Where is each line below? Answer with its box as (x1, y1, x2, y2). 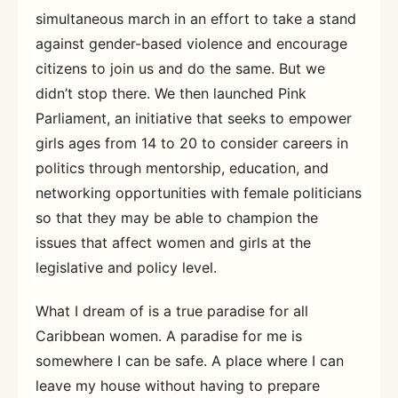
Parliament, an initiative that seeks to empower (36, 108, 352, 127)
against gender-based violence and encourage (36, 34, 347, 52)
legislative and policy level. (36, 258, 217, 276)
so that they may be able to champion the (36, 208, 318, 227)
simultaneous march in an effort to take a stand (36, 9, 356, 28)
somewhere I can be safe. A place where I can (36, 352, 344, 370)
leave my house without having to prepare (36, 377, 320, 395)
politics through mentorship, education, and (36, 158, 329, 177)
